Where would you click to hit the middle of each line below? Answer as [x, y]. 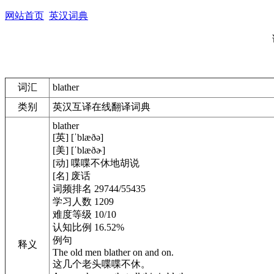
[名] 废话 [72, 176]
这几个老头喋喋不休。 [102, 264]
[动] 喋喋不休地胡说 [96, 163]
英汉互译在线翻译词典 [102, 107]
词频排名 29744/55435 [99, 189]
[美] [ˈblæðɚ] [79, 150]
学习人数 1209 [83, 202]
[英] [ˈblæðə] [78, 137]
